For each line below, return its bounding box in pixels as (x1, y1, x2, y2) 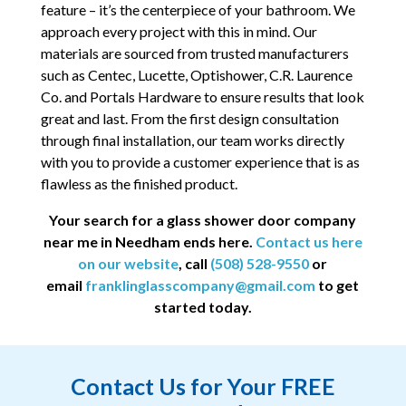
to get (315, 275, 360, 294)
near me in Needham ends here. (43, 232, 256, 250)
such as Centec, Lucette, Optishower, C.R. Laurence (40, 65, 353, 83)
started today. (153, 297, 252, 315)
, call (179, 254, 211, 272)
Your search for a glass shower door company (49, 210, 357, 228)
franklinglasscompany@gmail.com (85, 275, 316, 294)
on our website (78, 254, 179, 272)
